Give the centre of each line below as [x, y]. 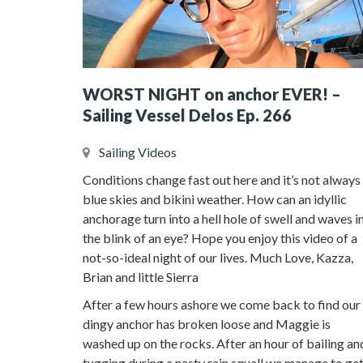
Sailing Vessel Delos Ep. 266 [187, 115]
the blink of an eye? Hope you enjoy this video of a [220, 237]
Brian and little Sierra [141, 276]
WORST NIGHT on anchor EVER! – [212, 94]
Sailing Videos [138, 152]
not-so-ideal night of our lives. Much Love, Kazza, [218, 257]
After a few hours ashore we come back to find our [222, 304]
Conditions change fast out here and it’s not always [222, 179]
